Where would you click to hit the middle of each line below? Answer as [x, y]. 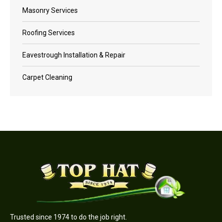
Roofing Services [49, 32]
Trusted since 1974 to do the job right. [68, 217]
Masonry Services [50, 10]
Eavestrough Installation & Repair [74, 55]
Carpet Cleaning [47, 77]
